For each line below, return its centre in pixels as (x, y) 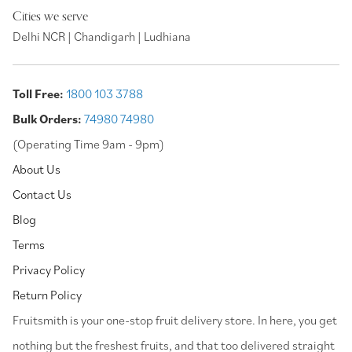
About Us (37, 169)
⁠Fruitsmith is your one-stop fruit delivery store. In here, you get (175, 319)
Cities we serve (50, 16)
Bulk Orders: (47, 118)
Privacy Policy (49, 269)
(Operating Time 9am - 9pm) (88, 143)
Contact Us (42, 194)
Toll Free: (38, 93)
